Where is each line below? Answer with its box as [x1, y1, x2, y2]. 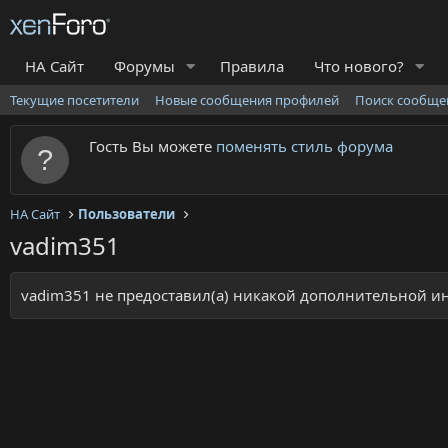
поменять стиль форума [216, 136, 393, 156]
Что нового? [313, 56, 404, 76]
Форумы [114, 56, 175, 76]
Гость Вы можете [89, 136, 216, 156]
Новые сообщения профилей [155, 91, 339, 109]
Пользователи [78, 205, 176, 223]
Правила [219, 56, 284, 76]
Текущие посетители [10, 91, 139, 109]
